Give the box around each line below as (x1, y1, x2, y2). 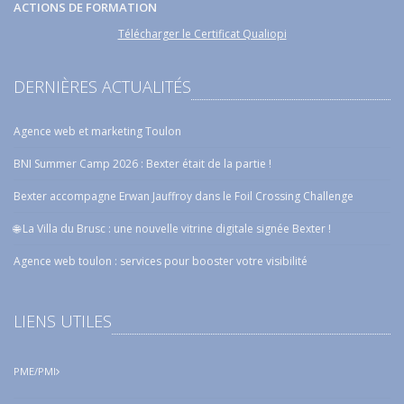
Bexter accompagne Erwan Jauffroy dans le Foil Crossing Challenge (14, 188, 353, 204)
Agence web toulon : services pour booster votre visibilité (14, 253, 308, 269)
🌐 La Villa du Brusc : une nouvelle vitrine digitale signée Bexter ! (14, 221, 331, 236)
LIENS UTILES (14, 310, 112, 332)
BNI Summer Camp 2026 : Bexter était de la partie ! (14, 156, 271, 171)
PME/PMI (14, 364, 56, 378)
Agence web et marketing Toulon (14, 124, 181, 139)
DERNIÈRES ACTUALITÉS (14, 76, 191, 97)
